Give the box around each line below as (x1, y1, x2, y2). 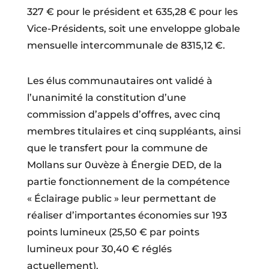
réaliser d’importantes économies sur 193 (26, 209, 227, 221)
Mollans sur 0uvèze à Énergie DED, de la (26, 159, 222, 171)
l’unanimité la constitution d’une (26, 91, 186, 103)
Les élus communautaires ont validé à (26, 74, 213, 86)
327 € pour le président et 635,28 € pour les (26, 5, 238, 17)
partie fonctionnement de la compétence (26, 175, 230, 187)
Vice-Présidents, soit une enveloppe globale (26, 22, 240, 34)
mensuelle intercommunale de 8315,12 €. (26, 39, 225, 51)
